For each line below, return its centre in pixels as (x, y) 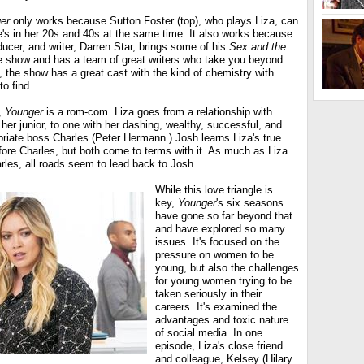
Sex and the (258, 47)
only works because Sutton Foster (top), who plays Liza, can (154, 21)
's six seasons (250, 203)
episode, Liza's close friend (219, 346)
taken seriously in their (208, 294)
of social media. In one (209, 333)
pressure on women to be (214, 255)
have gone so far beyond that (224, 216)
